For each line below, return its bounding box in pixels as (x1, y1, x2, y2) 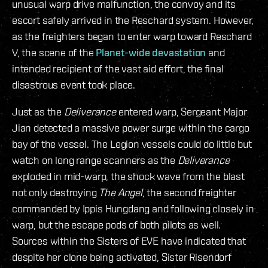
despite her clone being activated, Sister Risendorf (12, 251, 232, 264)
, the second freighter (142, 186, 236, 199)
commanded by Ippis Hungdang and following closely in (12, 202, 254, 215)
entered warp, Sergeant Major (115, 105, 247, 118)
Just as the (12, 105, 64, 118)
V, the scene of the (12, 46, 96, 59)
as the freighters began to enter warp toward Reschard (12, 30, 252, 43)
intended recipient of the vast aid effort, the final (12, 62, 224, 75)
